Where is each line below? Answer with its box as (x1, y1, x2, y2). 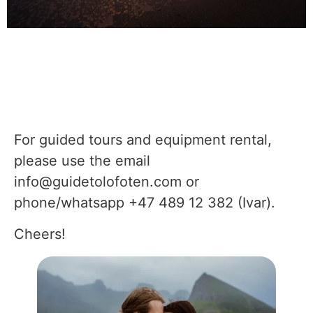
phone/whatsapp (14, 194, 129, 212)
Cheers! (14, 225, 66, 242)
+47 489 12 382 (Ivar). (129, 194, 275, 212)
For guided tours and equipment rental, (14, 131, 272, 149)
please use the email (14, 152, 150, 170)
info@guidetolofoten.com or (14, 173, 199, 191)
